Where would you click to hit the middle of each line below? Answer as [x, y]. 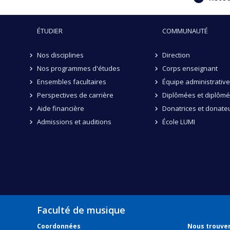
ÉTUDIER [50, 31]
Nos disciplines [60, 55]
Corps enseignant [190, 68]
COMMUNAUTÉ [185, 31]
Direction [176, 55]
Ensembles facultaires [71, 81]
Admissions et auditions [74, 121]
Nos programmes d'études [78, 68]
